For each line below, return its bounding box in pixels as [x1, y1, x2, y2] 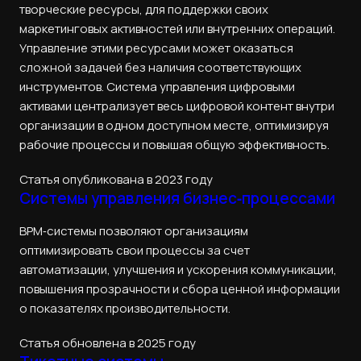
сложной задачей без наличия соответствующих [19, 59, 301, 77]
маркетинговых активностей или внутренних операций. [19, 20, 335, 38]
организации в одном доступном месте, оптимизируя [19, 117, 329, 135]
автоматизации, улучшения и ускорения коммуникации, [19, 260, 337, 278]
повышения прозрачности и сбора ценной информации [19, 280, 340, 297]
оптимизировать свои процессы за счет [19, 241, 250, 259]
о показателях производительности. [19, 299, 230, 317]
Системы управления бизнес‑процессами [19, 187, 335, 209]
